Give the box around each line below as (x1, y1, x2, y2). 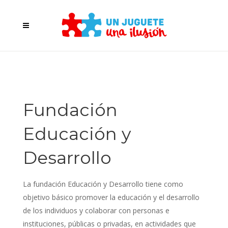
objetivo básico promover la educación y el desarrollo (22, 192, 199, 202)
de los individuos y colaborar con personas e (22, 206, 169, 215)
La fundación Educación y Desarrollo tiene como (22, 179, 183, 189)
